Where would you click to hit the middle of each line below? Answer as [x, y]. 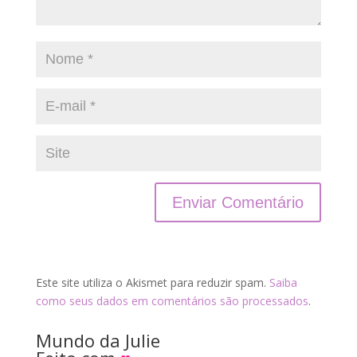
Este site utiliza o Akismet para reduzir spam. [152, 282]
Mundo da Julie [98, 340]
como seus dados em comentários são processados [172, 301]
